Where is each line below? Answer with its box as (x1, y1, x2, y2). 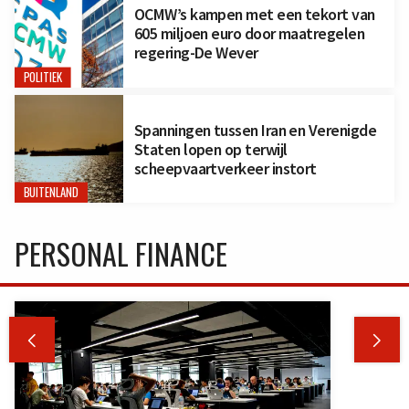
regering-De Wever (133, 41, 258, 63)
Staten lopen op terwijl (133, 138, 288, 160)
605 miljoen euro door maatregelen (133, 22, 365, 44)
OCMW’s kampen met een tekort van (133, 3, 375, 25)
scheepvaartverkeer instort (133, 157, 317, 179)
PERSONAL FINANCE (15, 232, 227, 276)
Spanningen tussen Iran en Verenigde (133, 119, 377, 141)
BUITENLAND (23, 184, 79, 202)
